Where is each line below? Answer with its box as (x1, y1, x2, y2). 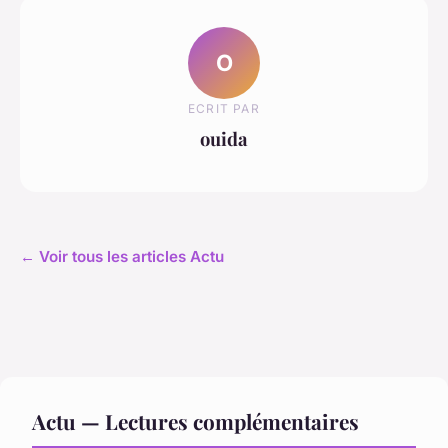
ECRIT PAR (188, 100, 260, 116)
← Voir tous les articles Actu (20, 247, 224, 267)
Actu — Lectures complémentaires (32, 407, 359, 436)
